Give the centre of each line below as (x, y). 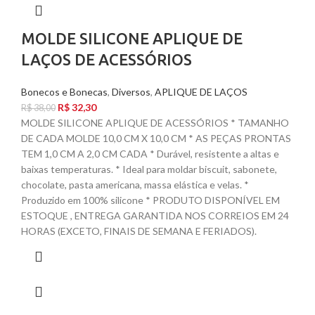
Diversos (131, 92)
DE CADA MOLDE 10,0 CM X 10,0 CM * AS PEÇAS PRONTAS (156, 139)
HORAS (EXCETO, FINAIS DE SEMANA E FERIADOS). (139, 231)
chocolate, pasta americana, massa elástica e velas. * (135, 185)
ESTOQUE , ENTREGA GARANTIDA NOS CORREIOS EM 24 (155, 216)
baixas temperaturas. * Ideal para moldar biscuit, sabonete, (149, 169)
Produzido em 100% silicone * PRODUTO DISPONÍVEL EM (150, 200)
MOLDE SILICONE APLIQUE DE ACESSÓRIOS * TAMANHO (155, 123)
